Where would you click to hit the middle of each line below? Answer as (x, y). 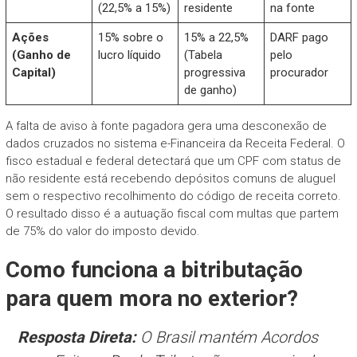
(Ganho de (42, 55)
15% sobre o (131, 37)
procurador (300, 72)
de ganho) (211, 90)
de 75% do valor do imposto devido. (102, 231)
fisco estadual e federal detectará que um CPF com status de (173, 161)
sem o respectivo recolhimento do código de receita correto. (173, 196)
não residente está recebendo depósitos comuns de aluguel (170, 178)
